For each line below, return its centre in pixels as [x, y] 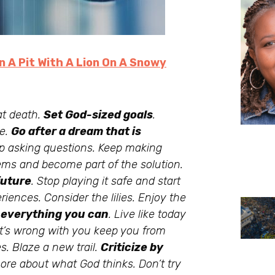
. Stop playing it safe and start [106, 181]
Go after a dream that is [76, 132]
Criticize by [132, 248]
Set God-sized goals [98, 115]
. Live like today [147, 215]
